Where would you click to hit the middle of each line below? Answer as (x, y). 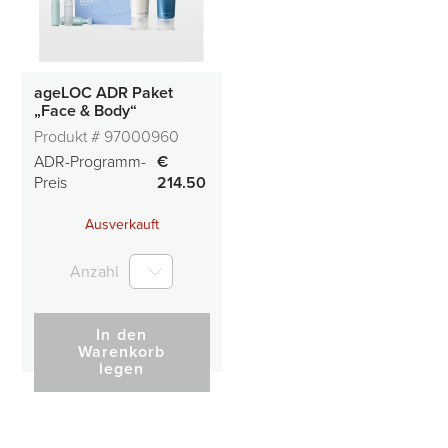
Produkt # (66, 137)
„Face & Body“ (85, 111)
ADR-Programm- (89, 162)
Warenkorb (121, 352)
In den (121, 335)
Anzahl (94, 271)
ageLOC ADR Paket (103, 93)
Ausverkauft (121, 224)
